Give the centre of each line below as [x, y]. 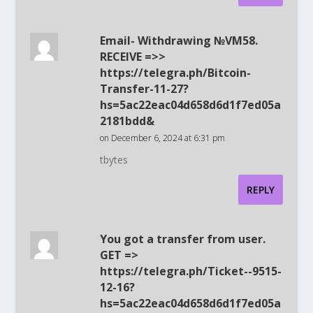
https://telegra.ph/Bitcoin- [175, 72]
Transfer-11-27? [144, 88]
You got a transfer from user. [182, 239]
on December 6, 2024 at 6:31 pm [162, 138]
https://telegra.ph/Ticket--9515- [190, 271]
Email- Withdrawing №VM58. [179, 40]
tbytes [114, 159]
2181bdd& [127, 121]
